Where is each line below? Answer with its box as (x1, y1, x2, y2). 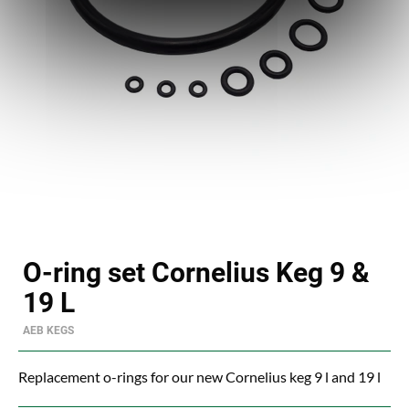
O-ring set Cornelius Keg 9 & (23, 257, 370, 289)
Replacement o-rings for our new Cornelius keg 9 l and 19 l (18, 368, 381, 386)
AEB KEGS (23, 324, 74, 338)
